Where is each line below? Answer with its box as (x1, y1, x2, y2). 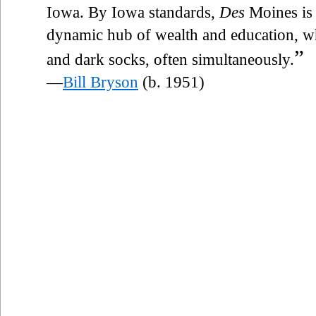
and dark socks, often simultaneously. (47, 50, 294, 68)
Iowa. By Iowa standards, (47, 3, 219, 21)
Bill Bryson (63, 73, 138, 91)
